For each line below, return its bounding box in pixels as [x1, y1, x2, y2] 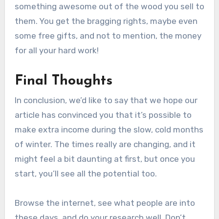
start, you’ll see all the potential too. [14, 169, 157, 179]
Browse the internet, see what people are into [14, 198, 195, 208]
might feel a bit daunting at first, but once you [14, 154, 195, 164]
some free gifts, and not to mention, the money [14, 30, 201, 41]
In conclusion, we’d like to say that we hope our [14, 95, 197, 106]
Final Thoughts [14, 74, 112, 88]
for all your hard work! [14, 45, 99, 55]
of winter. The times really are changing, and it [14, 139, 196, 150]
